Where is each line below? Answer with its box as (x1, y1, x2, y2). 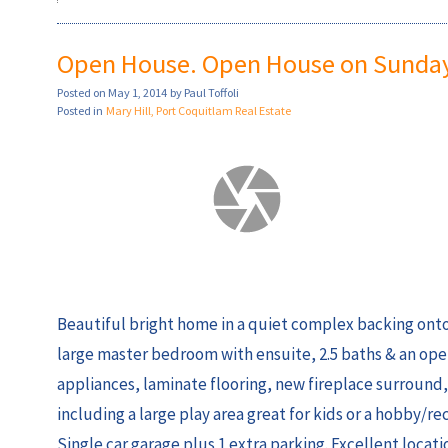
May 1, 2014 (108, 85, 167, 101)
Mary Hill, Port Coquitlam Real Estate (106, 103, 291, 119)
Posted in (57, 103, 103, 119)
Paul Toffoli (184, 85, 239, 101)
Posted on (57, 85, 108, 101)
